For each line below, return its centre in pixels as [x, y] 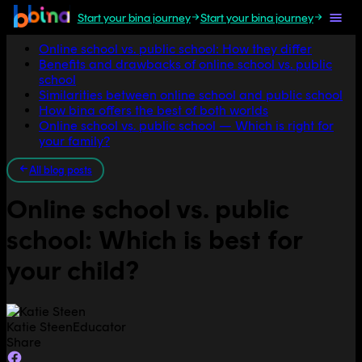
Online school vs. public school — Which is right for [186, 126]
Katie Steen [40, 326]
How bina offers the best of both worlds [154, 110]
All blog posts [60, 170]
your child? [73, 271]
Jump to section [52, 21]
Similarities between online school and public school [191, 95]
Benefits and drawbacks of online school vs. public [185, 64]
